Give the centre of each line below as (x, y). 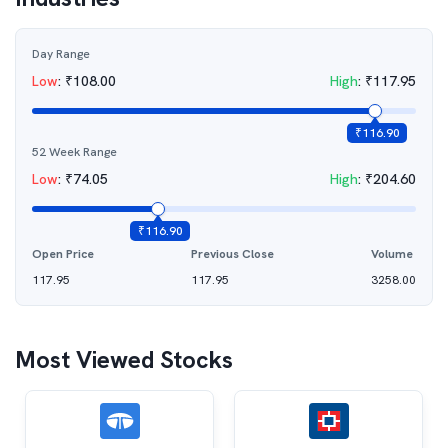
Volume (392, 254)
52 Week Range (74, 152)
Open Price (63, 254)
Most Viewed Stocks (124, 359)
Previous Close (232, 254)
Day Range (61, 54)
